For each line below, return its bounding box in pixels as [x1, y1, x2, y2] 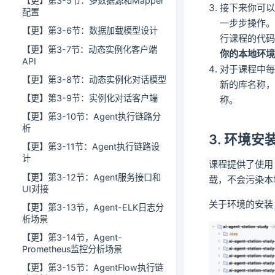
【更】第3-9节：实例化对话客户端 [22, 93, 158, 103]
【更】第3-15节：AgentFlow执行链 [22, 262, 163, 273]
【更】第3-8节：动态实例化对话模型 [22, 74, 166, 85]
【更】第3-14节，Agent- [22, 231, 122, 242]
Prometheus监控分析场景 [22, 243, 122, 254]
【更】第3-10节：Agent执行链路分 [22, 111, 161, 122]
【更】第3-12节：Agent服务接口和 [22, 171, 161, 182]
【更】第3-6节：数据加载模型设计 [22, 25, 158, 36]
